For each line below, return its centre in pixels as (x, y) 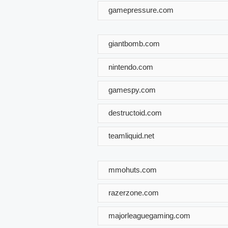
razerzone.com (134, 192)
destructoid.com (135, 112)
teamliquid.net (131, 135)
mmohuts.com (133, 169)
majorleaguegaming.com (149, 215)
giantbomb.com (134, 43)
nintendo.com (131, 67)
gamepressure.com (141, 10)
